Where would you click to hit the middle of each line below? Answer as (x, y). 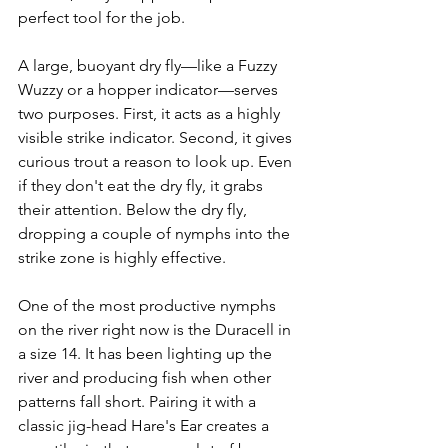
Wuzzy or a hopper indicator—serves (150, 89)
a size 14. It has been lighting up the (147, 353)
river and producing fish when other (146, 377)
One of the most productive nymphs (149, 305)
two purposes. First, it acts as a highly (151, 113)
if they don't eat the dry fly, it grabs (142, 185)
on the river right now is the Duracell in (156, 329)
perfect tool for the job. (101, 17)
